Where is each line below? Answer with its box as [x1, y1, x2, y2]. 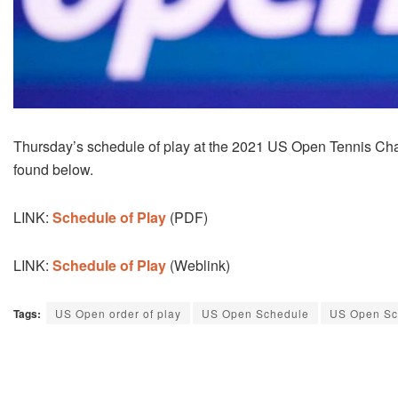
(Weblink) [166, 254, 230, 275]
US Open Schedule [202, 305, 309, 321]
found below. [13, 158, 93, 179]
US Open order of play [55, 305, 181, 321]
